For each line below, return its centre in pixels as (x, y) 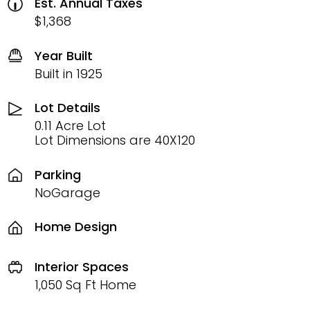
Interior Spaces (82, 266)
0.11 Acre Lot (70, 126)
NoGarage (67, 192)
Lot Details (67, 108)
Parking (58, 174)
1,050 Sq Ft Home (85, 284)
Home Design (76, 227)
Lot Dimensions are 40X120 (115, 140)
